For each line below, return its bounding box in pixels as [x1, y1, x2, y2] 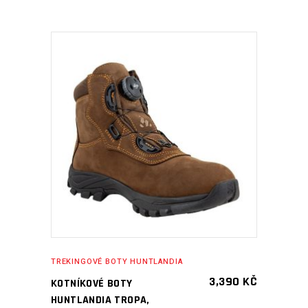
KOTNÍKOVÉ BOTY [51, 276, 133, 291]
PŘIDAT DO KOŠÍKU [98, 128, 190, 141]
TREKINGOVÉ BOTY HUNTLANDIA [51, 256, 183, 267]
